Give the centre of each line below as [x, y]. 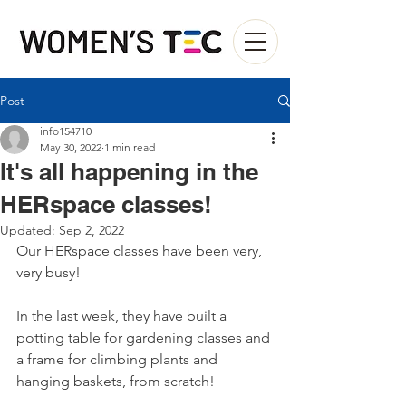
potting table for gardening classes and [145, 338]
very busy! [50, 272]
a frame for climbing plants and [119, 359]
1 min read [130, 147]
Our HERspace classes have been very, [141, 251]
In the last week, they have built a [123, 316]
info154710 [66, 131]
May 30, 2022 [71, 147]
